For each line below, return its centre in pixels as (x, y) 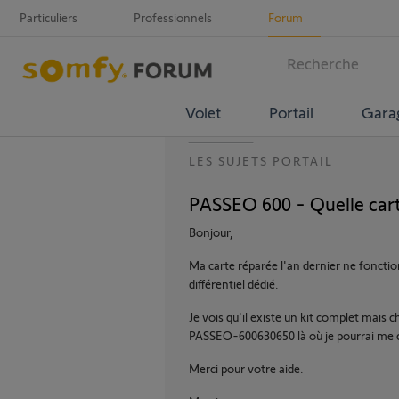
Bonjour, (211, 232)
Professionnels (173, 17)
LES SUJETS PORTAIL (261, 161)
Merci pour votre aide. (246, 368)
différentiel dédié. (234, 284)
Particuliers (49, 17)
